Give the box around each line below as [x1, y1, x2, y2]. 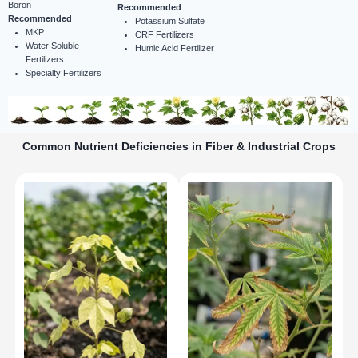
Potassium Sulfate [134, 16, 205, 26]
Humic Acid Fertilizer [134, 43, 214, 54]
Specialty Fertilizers [26, 68, 101, 78]
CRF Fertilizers [134, 30, 194, 40]
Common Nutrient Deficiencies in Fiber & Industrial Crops [22, 140, 336, 153]
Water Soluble [26, 41, 79, 51]
